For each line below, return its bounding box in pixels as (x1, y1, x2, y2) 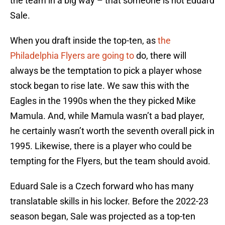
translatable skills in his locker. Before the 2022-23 (10, 196, 208, 207)
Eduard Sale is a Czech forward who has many (10, 181, 194, 192)
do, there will (134, 50, 186, 61)
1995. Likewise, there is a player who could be (10, 141, 192, 152)
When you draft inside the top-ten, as (10, 35, 158, 46)
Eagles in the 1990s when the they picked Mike (10, 95, 196, 106)
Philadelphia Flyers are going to (10, 50, 134, 61)
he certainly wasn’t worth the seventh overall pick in (10, 126, 214, 137)
